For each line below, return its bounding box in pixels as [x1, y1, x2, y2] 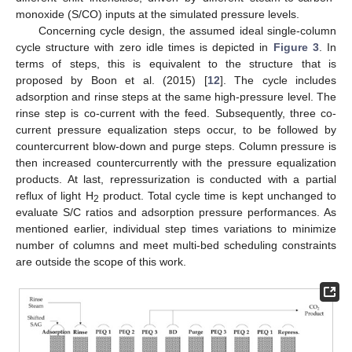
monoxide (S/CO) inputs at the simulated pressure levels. [16, 8, 299, 21]
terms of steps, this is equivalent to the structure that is [16, 57, 336, 71]
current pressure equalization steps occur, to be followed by [16, 123, 336, 137]
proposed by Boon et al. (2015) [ [16, 74, 207, 87]
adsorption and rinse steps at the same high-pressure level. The [16, 90, 336, 104]
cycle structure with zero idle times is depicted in [16, 41, 273, 54]
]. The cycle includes [219, 74, 337, 87]
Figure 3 [273, 41, 319, 54]
